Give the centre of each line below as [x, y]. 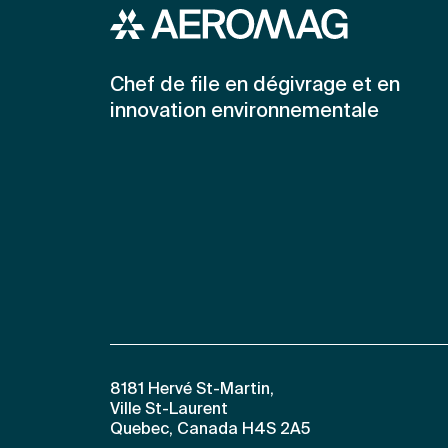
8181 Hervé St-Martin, [191, 389]
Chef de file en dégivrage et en [254, 85]
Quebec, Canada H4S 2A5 [209, 429]
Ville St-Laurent [175, 409]
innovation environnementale [244, 111]
